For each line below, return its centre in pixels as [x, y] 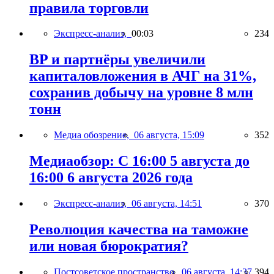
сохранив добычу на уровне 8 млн [141, 93]
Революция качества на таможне [139, 229]
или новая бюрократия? [109, 246]
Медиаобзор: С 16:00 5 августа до [139, 161]
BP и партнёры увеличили [117, 60]
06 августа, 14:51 [167, 204]
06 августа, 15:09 [169, 135]
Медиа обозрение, [94, 135]
